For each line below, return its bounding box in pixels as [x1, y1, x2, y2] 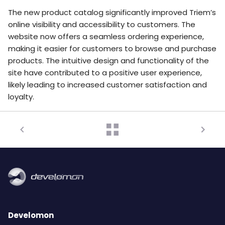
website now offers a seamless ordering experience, [8, 31, 204, 42]
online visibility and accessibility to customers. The [8, 19, 195, 30]
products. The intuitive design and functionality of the [8, 55, 209, 66]
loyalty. [8, 91, 34, 102]
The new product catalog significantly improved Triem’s [8, 7, 216, 18]
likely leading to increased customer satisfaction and [8, 79, 207, 90]
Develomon [8, 210, 54, 221]
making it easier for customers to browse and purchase [8, 43, 216, 54]
